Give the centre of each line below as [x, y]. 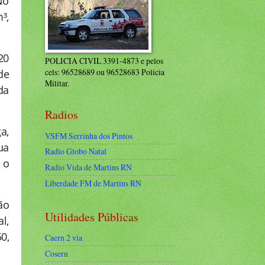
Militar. [57, 83]
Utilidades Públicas [92, 216]
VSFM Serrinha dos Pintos [89, 135]
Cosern [56, 254]
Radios [62, 114]
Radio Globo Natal [76, 151]
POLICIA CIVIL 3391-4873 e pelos [104, 61]
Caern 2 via [64, 238]
